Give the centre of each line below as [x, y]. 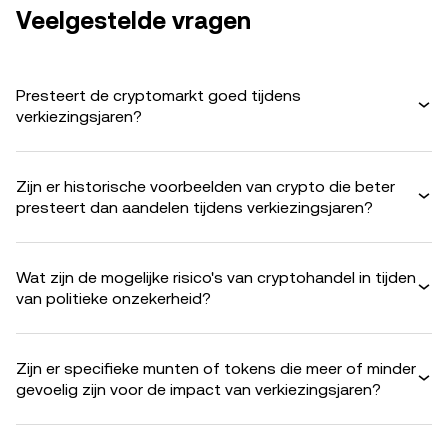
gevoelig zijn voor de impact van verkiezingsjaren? [198, 389]
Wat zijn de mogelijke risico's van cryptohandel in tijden [216, 277]
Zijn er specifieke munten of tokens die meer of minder [216, 368]
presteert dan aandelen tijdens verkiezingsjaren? [194, 207]
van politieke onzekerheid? [113, 298]
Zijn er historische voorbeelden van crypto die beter [205, 186]
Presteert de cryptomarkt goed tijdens [158, 95]
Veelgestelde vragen [133, 20]
